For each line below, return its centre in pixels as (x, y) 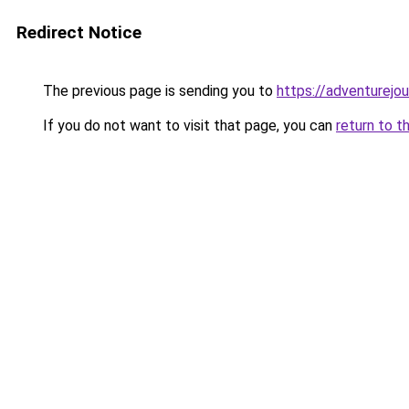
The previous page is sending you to (158, 91)
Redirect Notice (79, 32)
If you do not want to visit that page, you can (188, 126)
